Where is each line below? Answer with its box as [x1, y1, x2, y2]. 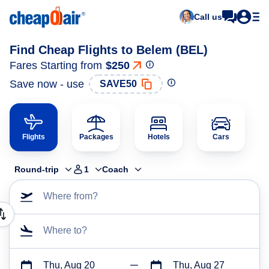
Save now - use [10, 77, 84, 90]
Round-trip [14, 165, 59, 174]
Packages [79, 133, 113, 141]
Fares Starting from [10, 59, 102, 71]
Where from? [43, 191, 98, 201]
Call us [194, 12, 222, 22]
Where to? [43, 225, 87, 235]
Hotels [147, 133, 170, 141]
